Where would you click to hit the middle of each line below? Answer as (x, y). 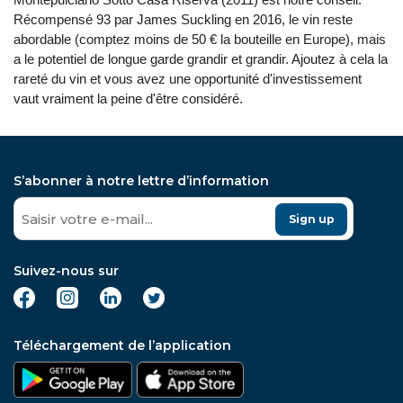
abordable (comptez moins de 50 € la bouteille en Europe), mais (200, 39)
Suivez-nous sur (66, 271)
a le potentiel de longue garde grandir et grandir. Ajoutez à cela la (201, 59)
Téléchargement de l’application (122, 345)
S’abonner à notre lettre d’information (141, 181)
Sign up (311, 219)
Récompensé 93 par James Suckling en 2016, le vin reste (183, 19)
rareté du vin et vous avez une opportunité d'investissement (188, 79)
